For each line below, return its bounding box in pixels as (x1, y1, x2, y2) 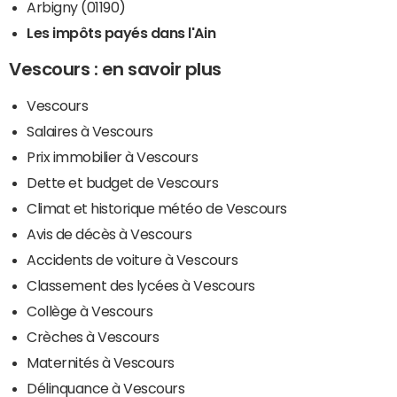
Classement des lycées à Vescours (27, 277, 255, 292)
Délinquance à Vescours (27, 380, 185, 395)
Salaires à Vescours (27, 123, 153, 138)
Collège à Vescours (27, 303, 153, 318)
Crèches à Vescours (27, 329, 160, 344)
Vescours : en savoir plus (9, 59, 222, 78)
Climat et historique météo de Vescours (27, 200, 287, 215)
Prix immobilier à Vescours (27, 149, 198, 164)
